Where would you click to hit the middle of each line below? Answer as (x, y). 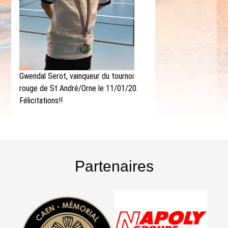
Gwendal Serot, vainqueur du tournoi (76, 76)
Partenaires (114, 166)
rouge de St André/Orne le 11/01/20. (78, 88)
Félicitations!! (41, 101)
